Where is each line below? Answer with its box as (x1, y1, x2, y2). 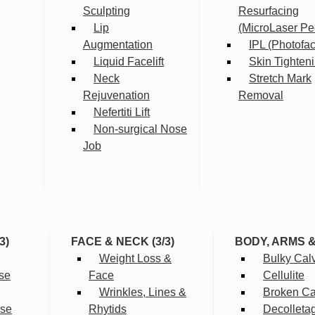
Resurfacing (238, 5, 299, 18)
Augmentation (83, 39, 153, 51)
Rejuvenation (83, 89, 150, 102)
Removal (238, 89, 283, 102)
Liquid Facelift (94, 56, 164, 68)
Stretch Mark (249, 72, 311, 85)
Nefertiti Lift (94, 106, 150, 119)
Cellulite (263, 269, 304, 282)
